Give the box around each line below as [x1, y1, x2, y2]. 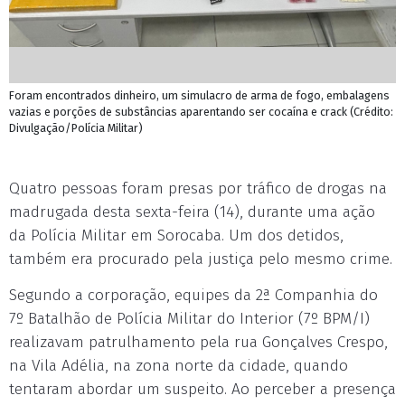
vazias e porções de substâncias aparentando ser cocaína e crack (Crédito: [9, 105, 393, 118]
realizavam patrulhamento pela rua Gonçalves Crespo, [9, 333, 388, 352]
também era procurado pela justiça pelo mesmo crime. [9, 250, 392, 268]
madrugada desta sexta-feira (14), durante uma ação [9, 202, 375, 221]
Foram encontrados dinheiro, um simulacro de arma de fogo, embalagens [9, 89, 390, 102]
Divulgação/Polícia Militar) [9, 121, 143, 135]
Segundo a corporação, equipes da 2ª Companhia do [9, 286, 378, 305]
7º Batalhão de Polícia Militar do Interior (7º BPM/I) [9, 309, 370, 328]
